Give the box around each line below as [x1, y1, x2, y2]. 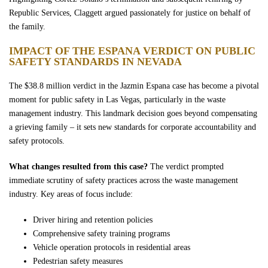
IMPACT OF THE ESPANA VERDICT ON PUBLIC [9, 45, 255, 57]
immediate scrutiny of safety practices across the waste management [9, 176, 238, 185]
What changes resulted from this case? [9, 162, 148, 171]
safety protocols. [9, 136, 65, 145]
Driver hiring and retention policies [33, 215, 153, 224]
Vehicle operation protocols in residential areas [33, 243, 190, 252]
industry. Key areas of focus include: [9, 190, 133, 199]
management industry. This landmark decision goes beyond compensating [9, 109, 257, 118]
